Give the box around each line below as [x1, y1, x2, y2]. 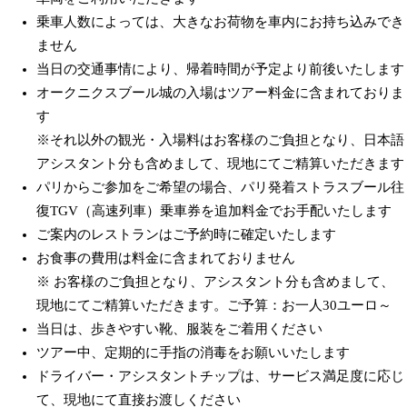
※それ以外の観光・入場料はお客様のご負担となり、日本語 [36, 133, 404, 148]
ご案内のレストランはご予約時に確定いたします [36, 227, 336, 243]
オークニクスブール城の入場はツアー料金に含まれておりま [36, 85, 404, 101]
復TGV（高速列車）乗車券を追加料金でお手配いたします [36, 203, 392, 219]
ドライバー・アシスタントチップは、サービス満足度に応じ [36, 369, 404, 384]
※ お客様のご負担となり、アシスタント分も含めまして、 [36, 274, 394, 290]
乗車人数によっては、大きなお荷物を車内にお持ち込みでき [36, 15, 404, 30]
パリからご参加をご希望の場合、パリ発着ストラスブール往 [36, 180, 404, 195]
